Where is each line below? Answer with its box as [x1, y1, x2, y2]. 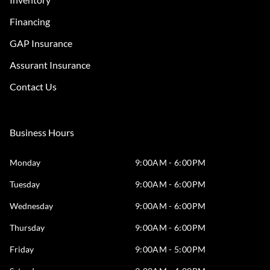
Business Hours [10, 126, 74, 138]
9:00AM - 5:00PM [135, 243, 206, 254]
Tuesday [10, 178, 40, 189]
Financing [10, 15, 50, 27]
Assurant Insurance [10, 58, 90, 71]
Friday [10, 243, 34, 254]
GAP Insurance [10, 37, 72, 49]
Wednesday [10, 200, 53, 211]
